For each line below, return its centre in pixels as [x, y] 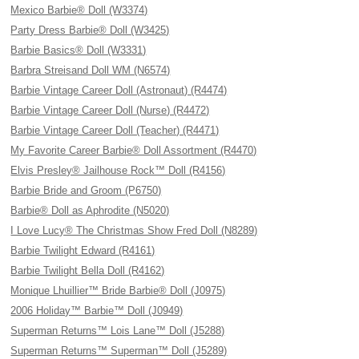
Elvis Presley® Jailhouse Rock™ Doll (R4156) [118, 170]
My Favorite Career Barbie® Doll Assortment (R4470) [134, 150]
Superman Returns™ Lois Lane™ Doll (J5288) [118, 331]
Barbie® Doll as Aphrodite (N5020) [90, 210]
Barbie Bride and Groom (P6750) [86, 190]
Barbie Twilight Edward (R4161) [83, 250]
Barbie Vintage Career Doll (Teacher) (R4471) [115, 130]
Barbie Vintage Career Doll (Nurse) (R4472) [110, 110]
